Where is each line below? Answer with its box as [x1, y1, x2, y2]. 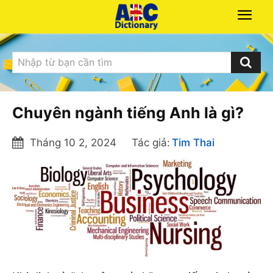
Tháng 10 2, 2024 [30, 136, 116, 149]
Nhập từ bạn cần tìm [18, 55, 112, 68]
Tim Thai [172, 136, 214, 149]
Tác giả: [132, 136, 170, 149]
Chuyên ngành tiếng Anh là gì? [12, 103, 244, 122]
